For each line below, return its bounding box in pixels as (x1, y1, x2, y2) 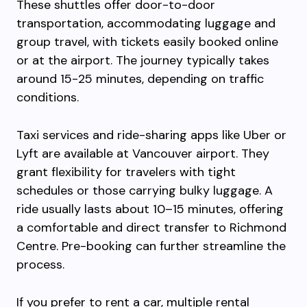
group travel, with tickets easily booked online (16, 34, 278, 50)
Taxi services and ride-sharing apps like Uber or (16, 127, 286, 143)
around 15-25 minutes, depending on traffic (16, 71, 264, 87)
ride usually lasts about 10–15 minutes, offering (16, 201, 284, 217)
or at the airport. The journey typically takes (16, 52, 269, 69)
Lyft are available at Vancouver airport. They (16, 145, 269, 162)
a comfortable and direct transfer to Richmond (16, 219, 286, 236)
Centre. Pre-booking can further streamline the (16, 238, 286, 254)
